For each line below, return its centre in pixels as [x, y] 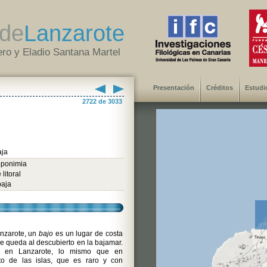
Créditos [220, 88]
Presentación [174, 88]
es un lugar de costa [88, 234]
